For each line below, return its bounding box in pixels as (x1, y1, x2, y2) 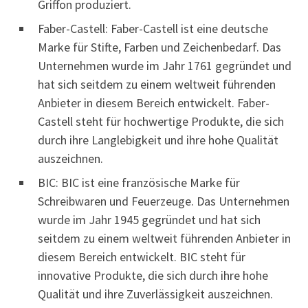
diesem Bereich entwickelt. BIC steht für (38, 249, 245, 265)
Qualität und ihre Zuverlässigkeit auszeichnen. (38, 286, 273, 302)
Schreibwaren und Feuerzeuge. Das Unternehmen (38, 193, 289, 210)
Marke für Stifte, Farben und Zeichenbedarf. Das (38, 39, 281, 56)
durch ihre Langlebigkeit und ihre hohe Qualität (38, 132, 278, 148)
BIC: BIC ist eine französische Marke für (38, 175, 240, 191)
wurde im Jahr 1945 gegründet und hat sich (38, 212, 261, 228)
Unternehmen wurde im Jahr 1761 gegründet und (38, 58, 291, 74)
